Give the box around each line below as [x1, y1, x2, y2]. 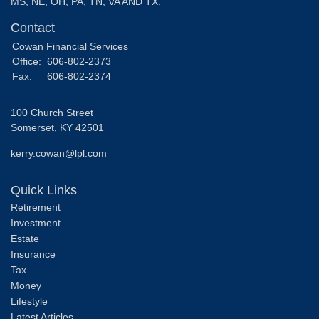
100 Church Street [11, 106, 93, 118]
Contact [11, 20, 55, 35]
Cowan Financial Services [12, 40, 128, 52]
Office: [12, 55, 44, 67]
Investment [11, 216, 61, 229]
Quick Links [11, 182, 77, 197]
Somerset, [11, 121, 57, 133]
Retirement [11, 201, 61, 213]
